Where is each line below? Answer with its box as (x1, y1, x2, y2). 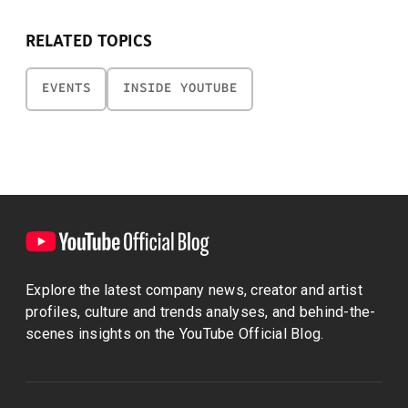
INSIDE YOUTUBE (122, 80, 238, 97)
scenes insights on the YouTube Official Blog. (25, 324, 324, 342)
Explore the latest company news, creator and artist (25, 280, 362, 299)
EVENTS (41, 80, 91, 97)
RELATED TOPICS (25, 30, 152, 51)
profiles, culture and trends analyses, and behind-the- (25, 302, 376, 321)
